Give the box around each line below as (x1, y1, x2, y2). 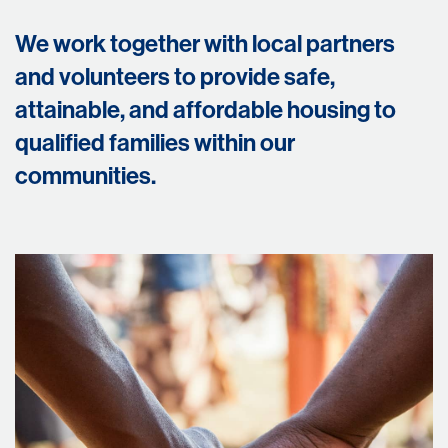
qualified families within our (15, 129, 295, 157)
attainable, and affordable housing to (15, 96, 396, 124)
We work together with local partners (15, 30, 395, 58)
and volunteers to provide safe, (15, 63, 335, 91)
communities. (15, 162, 156, 190)
